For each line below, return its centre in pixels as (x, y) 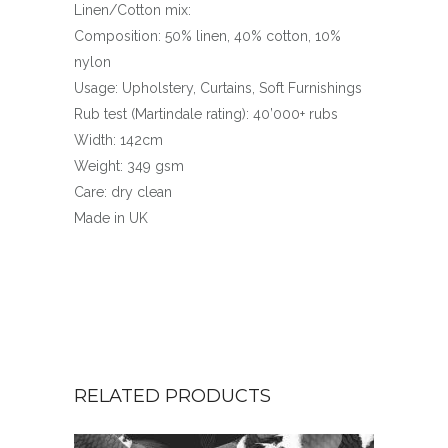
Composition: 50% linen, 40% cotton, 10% (207, 35)
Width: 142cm (118, 139)
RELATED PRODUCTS (172, 395)
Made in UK (111, 217)
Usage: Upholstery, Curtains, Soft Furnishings (218, 87)
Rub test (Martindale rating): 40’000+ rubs (206, 113)
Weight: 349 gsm (129, 165)
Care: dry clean (123, 191)
